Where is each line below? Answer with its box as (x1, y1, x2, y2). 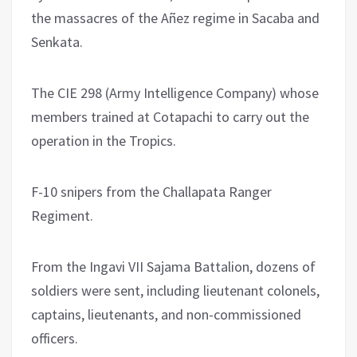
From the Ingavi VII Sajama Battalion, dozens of (31, 257, 316, 276)
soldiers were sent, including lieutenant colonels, (31, 280, 320, 300)
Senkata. (31, 32, 83, 51)
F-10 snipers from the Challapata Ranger (31, 182, 272, 201)
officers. (31, 328, 78, 347)
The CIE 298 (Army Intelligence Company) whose (31, 83, 319, 102)
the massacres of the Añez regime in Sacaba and (31, 8, 320, 27)
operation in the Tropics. (31, 131, 176, 150)
